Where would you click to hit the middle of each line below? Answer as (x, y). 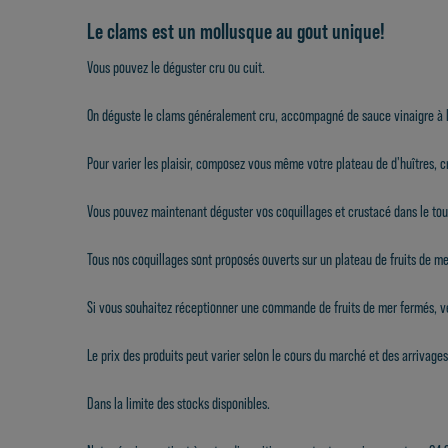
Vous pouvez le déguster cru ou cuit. (176, 68)
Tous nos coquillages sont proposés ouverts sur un (211, 260)
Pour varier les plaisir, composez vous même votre (211, 164)
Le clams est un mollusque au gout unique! (236, 32)
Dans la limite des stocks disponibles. (178, 404)
